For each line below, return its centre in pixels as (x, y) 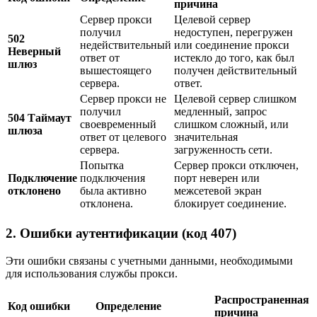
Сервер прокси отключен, (236, 166)
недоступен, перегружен (234, 33)
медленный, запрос (220, 112)
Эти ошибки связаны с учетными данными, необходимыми (149, 260)
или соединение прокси (232, 45)
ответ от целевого (123, 137)
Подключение (42, 178)
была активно (113, 191)
